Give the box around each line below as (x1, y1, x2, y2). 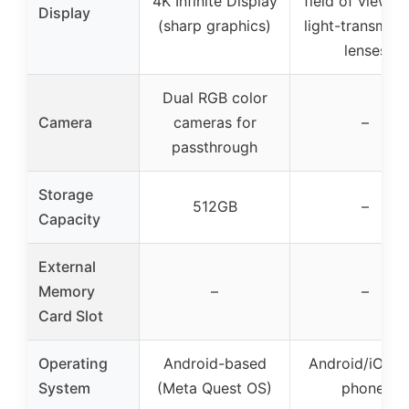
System (38, 379, 90, 398)
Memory (38, 282, 95, 301)
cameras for (173, 113, 257, 132)
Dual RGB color (162, 89, 267, 108)
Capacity (38, 210, 100, 229)
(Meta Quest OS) (157, 379, 272, 398)
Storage (38, 185, 93, 204)
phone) (341, 379, 390, 398)
